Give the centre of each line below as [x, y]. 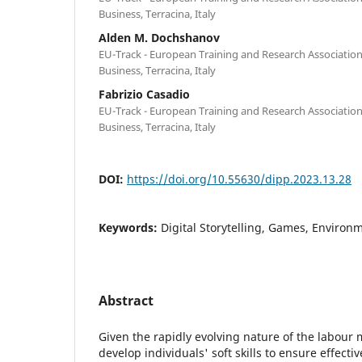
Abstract [126, 300]
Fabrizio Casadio [144, 94]
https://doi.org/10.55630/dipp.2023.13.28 [239, 179]
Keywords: [130, 227]
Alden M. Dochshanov [159, 37]
